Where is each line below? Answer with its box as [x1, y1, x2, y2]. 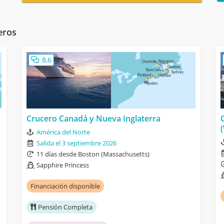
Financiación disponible [30, 181, 100, 190]
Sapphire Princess [36, 160, 89, 169]
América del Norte [36, 127, 90, 136]
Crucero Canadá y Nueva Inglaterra [26, 112, 160, 124]
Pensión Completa [37, 202, 92, 211]
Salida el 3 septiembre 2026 [36, 138, 116, 147]
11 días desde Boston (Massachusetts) [36, 149, 149, 158]
